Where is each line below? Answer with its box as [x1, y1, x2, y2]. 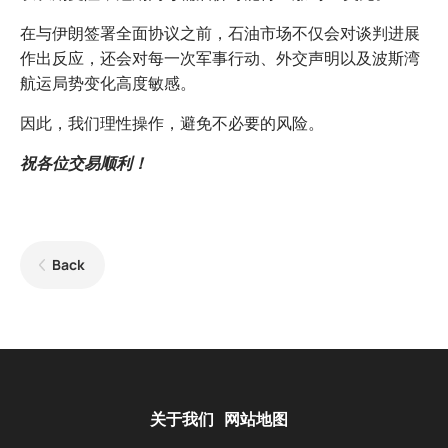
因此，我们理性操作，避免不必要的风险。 [20, 112, 324, 135]
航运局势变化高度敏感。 [20, 72, 196, 95]
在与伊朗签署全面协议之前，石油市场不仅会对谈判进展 [20, 22, 420, 45]
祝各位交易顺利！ [20, 152, 148, 175]
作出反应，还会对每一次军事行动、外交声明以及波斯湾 [20, 47, 420, 70]
